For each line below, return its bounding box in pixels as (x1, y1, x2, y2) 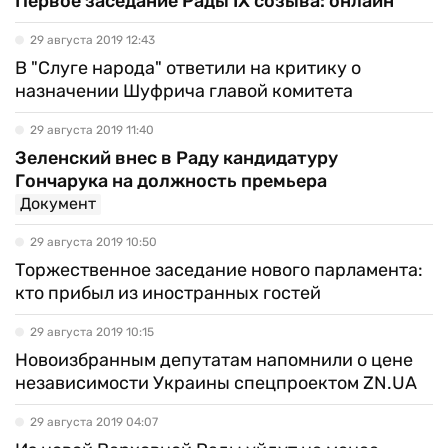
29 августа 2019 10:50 (30, 235, 157, 249)
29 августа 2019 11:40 (30, 123, 154, 137)
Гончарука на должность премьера (15, 170, 327, 192)
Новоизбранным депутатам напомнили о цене (15, 349, 413, 371)
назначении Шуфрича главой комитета (15, 80, 353, 102)
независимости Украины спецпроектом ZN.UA (15, 372, 417, 394)
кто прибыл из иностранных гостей (15, 282, 321, 304)
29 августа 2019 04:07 (30, 415, 158, 429)
